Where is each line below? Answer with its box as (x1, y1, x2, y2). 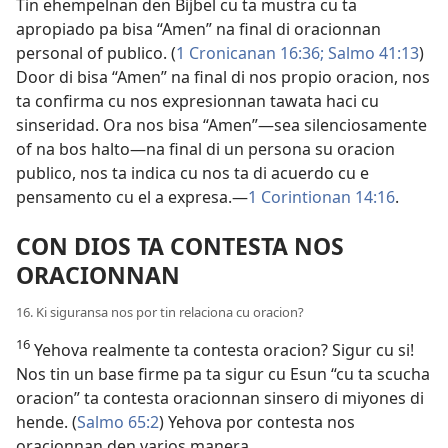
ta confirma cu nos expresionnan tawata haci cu (16, 89, 379, 112)
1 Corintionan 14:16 (248, 185, 395, 208)
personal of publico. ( (16, 41, 176, 64)
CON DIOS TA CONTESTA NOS (16, 229, 344, 262)
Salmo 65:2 (77, 411, 159, 433)
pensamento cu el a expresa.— (16, 185, 248, 208)
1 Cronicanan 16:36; (176, 41, 324, 64)
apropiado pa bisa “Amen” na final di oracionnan (16, 17, 381, 40)
